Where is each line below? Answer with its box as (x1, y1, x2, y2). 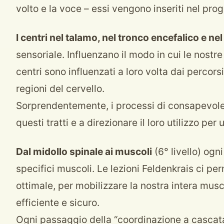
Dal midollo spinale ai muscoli (16, 145, 152, 157)
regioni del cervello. (16, 82, 104, 94)
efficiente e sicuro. (16, 196, 99, 208)
